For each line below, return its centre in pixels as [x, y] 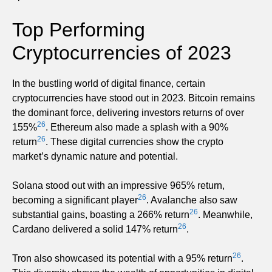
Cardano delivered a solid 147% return [95, 229]
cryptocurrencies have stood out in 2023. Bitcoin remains [134, 98]
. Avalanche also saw [192, 200]
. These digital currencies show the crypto [134, 142]
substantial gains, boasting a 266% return [101, 215]
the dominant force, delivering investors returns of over [128, 113]
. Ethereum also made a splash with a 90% [137, 127]
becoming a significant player [75, 200]
